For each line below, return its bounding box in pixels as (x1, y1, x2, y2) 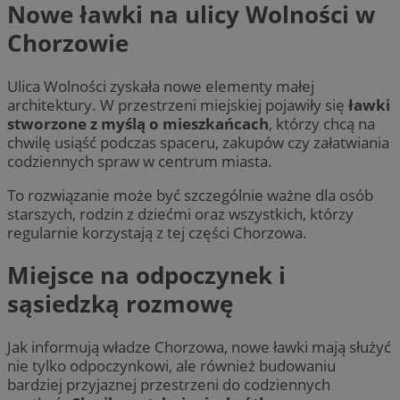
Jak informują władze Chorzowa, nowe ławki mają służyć (7, 336, 391, 357)
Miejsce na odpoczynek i (7, 259, 286, 292)
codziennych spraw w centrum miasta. (7, 150, 272, 171)
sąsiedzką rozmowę (7, 287, 233, 321)
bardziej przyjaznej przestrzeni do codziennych (7, 373, 330, 395)
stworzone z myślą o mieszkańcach (7, 112, 269, 134)
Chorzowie (7, 27, 129, 60)
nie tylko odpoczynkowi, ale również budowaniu (7, 354, 336, 376)
